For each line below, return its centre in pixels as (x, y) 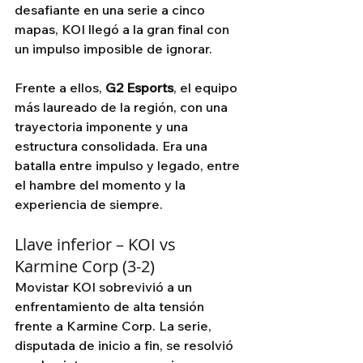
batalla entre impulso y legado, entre (129, 166)
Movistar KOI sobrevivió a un (105, 287)
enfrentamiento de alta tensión (111, 307)
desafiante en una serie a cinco (111, 10)
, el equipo (207, 88)
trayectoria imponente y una (103, 127)
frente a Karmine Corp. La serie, (115, 326)
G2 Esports (139, 88)
